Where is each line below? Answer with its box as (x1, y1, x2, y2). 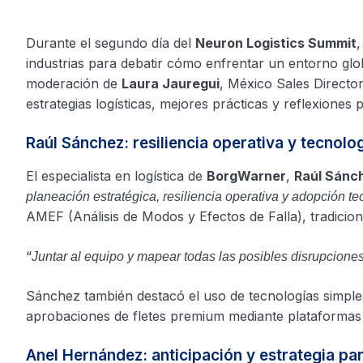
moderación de (26, 75, 122, 92)
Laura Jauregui (122, 75, 220, 92)
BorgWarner (207, 168, 286, 184)
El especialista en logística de (26, 168, 207, 184)
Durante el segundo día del (26, 35, 195, 51)
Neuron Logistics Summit (195, 35, 357, 51)
